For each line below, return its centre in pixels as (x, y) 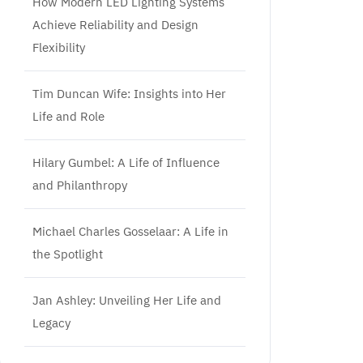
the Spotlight (68, 254)
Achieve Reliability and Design (115, 25)
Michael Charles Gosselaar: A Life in (130, 231)
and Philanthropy (80, 185)
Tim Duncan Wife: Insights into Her (129, 94)
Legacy (51, 323)
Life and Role (68, 116)
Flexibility (59, 47)
